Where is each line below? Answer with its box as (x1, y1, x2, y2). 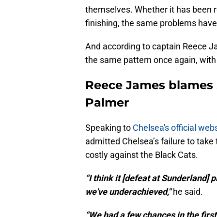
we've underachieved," (85, 186, 171, 197)
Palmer (85, 95, 129, 110)
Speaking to (85, 123, 133, 133)
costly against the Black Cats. (85, 150, 198, 160)
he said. (171, 186, 203, 197)
